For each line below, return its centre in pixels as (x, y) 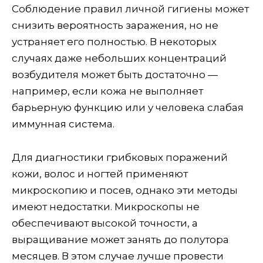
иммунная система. (63, 124)
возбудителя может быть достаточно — (115, 74)
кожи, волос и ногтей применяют (100, 173)
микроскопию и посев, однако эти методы (125, 190)
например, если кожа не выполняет (107, 91)
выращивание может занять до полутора (120, 239)
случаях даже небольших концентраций (119, 58)
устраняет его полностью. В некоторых (114, 41)
